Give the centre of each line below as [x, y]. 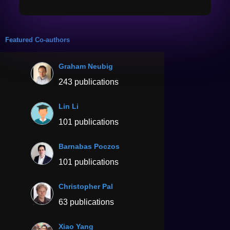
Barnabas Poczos [89, 146]
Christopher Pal [86, 186]
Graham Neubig [86, 66]
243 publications [89, 82]
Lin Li [69, 106]
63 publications [86, 202]
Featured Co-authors [37, 40]
